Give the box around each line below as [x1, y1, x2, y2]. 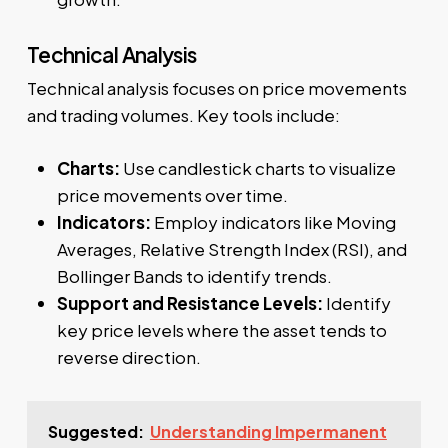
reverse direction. [56, 345, 201, 368]
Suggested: [47, 420, 144, 442]
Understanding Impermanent [149, 420, 387, 442]
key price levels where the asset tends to [56, 318, 387, 341]
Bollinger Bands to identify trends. [56, 264, 332, 287]
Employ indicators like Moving [150, 210, 396, 233]
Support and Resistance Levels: [56, 291, 323, 314]
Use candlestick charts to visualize [119, 156, 396, 179]
